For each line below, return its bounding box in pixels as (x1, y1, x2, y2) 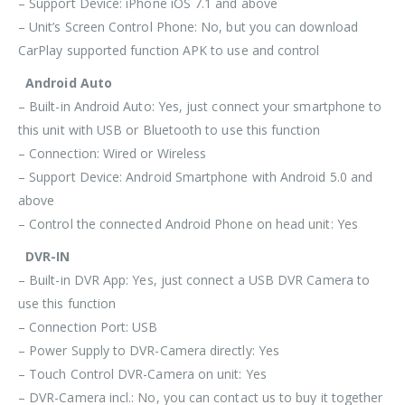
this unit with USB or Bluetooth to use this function (18, 120, 320, 138)
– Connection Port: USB (18, 317, 158, 335)
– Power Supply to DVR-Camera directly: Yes (18, 341, 279, 359)
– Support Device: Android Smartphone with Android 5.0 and (18, 167, 372, 185)
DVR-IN (18, 247, 71, 265)
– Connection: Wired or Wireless (18, 144, 207, 162)
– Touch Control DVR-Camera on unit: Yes (18, 364, 267, 382)
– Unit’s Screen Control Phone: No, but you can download (18, 17, 358, 35)
